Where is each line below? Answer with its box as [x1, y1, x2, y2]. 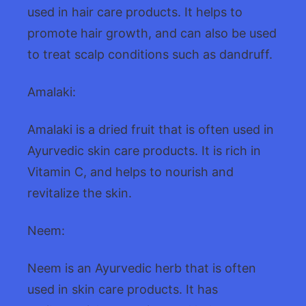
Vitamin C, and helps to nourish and [27, 165, 234, 180]
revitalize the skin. [27, 186, 132, 201]
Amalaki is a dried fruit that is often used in [27, 122, 274, 137]
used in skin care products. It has [27, 282, 218, 297]
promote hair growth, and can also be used [27, 26, 277, 41]
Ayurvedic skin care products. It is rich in [27, 143, 261, 158]
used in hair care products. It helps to [27, 5, 242, 20]
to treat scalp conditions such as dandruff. [27, 47, 273, 62]
